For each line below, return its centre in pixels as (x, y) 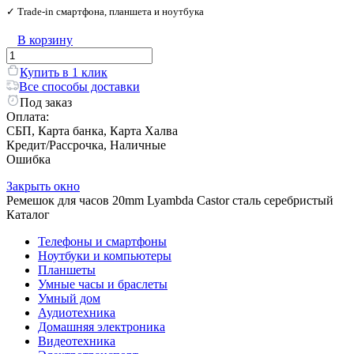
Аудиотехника (77, 312)
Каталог (28, 214)
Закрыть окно (43, 186)
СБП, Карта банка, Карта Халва (92, 130)
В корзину (45, 40)
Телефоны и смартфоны (102, 241)
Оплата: (28, 116)
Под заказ (46, 102)
